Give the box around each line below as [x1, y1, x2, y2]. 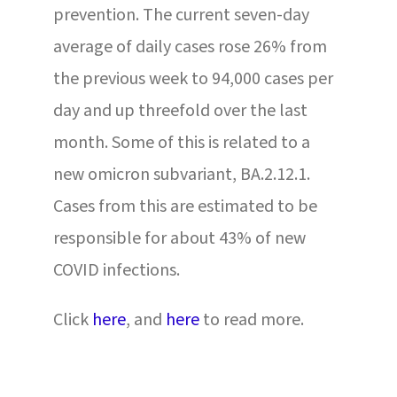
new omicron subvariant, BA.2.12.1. [52, 161, 310, 187]
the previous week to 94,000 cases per [52, 66, 333, 91]
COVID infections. [52, 257, 180, 283]
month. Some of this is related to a [52, 129, 310, 155]
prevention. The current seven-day [52, 2, 309, 27]
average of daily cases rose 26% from [52, 34, 327, 59]
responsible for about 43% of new [52, 225, 306, 251]
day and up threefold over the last [52, 97, 307, 123]
